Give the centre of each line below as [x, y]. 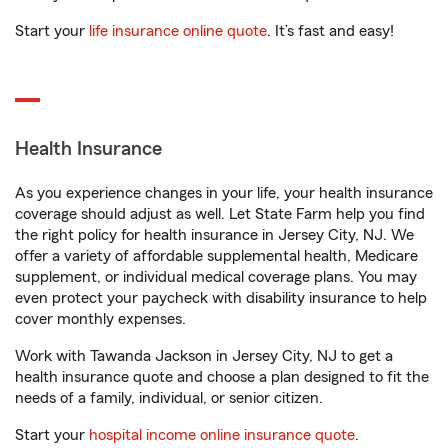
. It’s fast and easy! [330, 31]
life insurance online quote [178, 31]
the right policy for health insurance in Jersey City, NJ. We [214, 235]
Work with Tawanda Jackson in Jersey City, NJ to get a [204, 356]
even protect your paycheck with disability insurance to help [221, 298]
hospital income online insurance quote [222, 435]
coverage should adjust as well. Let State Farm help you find [220, 214]
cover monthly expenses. [100, 319]
